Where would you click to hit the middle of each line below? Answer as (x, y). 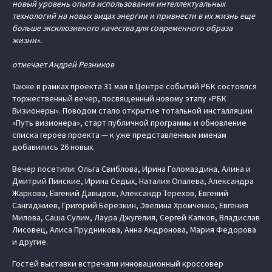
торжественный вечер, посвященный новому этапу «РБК (119, 99)
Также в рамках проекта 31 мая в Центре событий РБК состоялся (134, 87)
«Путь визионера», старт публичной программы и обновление (129, 123)
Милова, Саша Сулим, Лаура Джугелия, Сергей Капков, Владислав (136, 218)
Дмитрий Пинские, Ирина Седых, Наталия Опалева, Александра (133, 181)
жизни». (27, 40)
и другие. (30, 242)
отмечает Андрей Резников (63, 65)
